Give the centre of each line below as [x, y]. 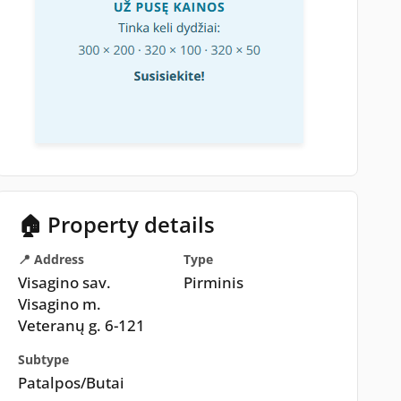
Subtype [43, 359]
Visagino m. [59, 304]
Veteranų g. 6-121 [81, 325]
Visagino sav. [64, 282]
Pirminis [214, 282]
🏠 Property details [116, 224]
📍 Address [51, 259]
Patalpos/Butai [71, 383]
